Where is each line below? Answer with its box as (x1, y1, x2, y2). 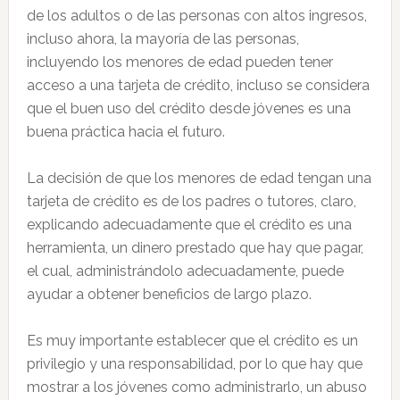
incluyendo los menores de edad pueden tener (26, 54, 333, 71)
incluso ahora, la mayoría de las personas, (26, 30, 299, 47)
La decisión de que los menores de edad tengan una (26, 170, 371, 187)
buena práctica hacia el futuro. (26, 123, 225, 140)
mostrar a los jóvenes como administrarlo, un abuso (26, 379, 367, 396)
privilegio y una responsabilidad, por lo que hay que (26, 355, 362, 372)
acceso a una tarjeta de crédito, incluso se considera (26, 77, 370, 94)
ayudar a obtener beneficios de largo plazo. (26, 286, 312, 303)
